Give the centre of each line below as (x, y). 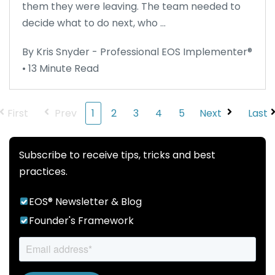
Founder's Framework (81, 220)
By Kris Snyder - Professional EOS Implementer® (137, 52)
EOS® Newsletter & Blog (85, 201)
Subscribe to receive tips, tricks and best (117, 155)
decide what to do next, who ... (94, 23)
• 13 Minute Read (60, 68)
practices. (43, 171)
